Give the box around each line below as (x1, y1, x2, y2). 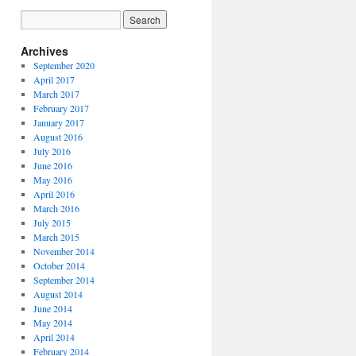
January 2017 (33, 116, 84, 129)
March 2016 (33, 202, 79, 215)
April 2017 (33, 73, 75, 86)
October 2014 (33, 259, 85, 272)
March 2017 (33, 87, 79, 100)
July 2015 (33, 216, 71, 229)
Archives (21, 43, 68, 59)
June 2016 (33, 159, 72, 172)
